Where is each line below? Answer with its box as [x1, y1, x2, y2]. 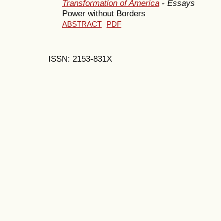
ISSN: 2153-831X [48, 54, 112, 64]
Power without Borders [62, 8, 146, 18]
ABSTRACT [62, 20, 102, 28]
